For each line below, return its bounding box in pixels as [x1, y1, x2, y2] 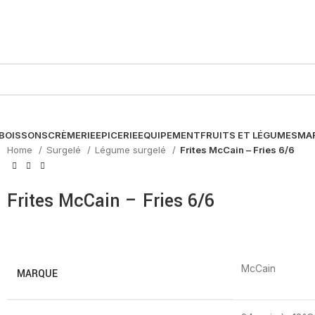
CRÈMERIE [48, 129, 96, 141]
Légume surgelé [95, 144, 169, 156]
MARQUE [17, 266, 58, 281]
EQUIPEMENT [138, 129, 200, 141]
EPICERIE [96, 129, 138, 141]
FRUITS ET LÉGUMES [200, 129, 297, 141]
